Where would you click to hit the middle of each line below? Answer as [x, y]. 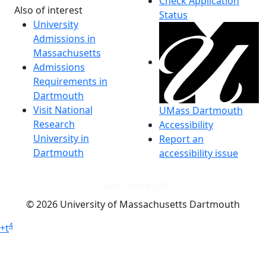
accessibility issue [199, 153]
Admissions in [64, 38]
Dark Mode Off [133, 186]
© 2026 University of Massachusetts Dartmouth [133, 205]
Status [173, 15]
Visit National [63, 110]
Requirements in [70, 81]
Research [54, 124]
